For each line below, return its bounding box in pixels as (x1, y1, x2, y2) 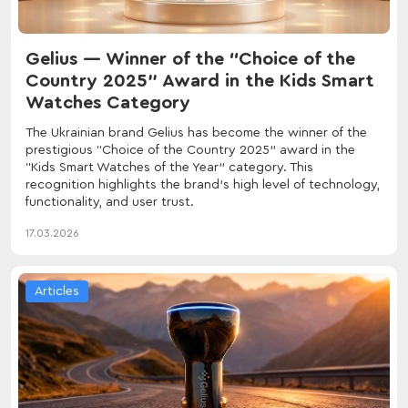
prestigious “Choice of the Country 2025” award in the (25, 143, 355, 157)
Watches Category (25, 93, 190, 112)
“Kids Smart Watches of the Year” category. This (25, 160, 313, 174)
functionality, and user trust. (25, 195, 194, 209)
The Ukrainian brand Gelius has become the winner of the (25, 126, 367, 139)
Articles (35, 284, 79, 298)
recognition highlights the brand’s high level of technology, (25, 178, 380, 191)
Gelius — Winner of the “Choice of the (25, 49, 355, 68)
